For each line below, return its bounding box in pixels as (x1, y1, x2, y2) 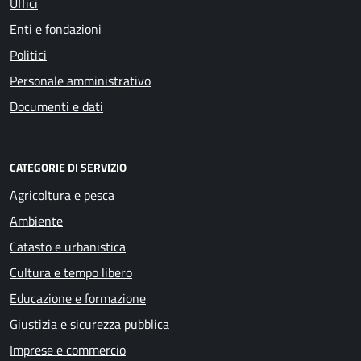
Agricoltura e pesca (10, 185, 114, 205)
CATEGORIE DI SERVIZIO (10, 159, 127, 176)
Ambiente (10, 211, 63, 230)
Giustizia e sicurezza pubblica (10, 314, 169, 334)
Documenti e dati (10, 97, 103, 116)
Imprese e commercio (10, 340, 126, 359)
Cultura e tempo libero (10, 263, 132, 282)
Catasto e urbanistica (10, 237, 126, 256)
